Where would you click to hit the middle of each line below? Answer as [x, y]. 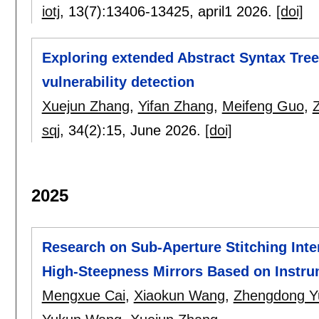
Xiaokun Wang [179, 296]
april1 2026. [237, 12]
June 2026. [167, 131]
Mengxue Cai [83, 296]
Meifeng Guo [263, 106]
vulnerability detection [118, 82]
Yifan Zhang [176, 106]
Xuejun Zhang [85, 106]
